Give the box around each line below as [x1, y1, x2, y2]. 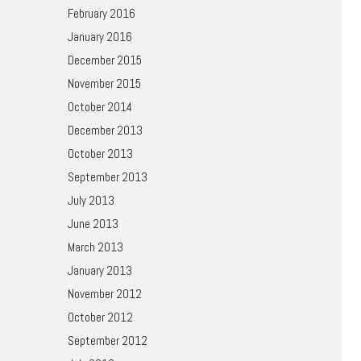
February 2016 [67, 6, 135, 21]
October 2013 [67, 146, 133, 161]
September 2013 [67, 169, 147, 185]
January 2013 [67, 263, 132, 278]
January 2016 [67, 29, 132, 44]
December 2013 [67, 122, 143, 138]
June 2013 [67, 216, 118, 231]
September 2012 [67, 333, 147, 348]
